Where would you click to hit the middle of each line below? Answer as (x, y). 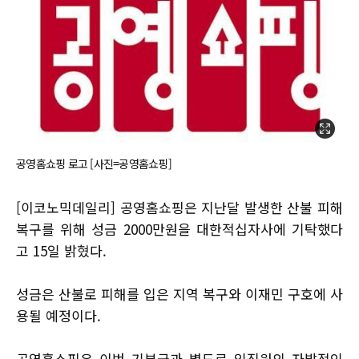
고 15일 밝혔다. (61, 250)
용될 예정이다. (58, 315)
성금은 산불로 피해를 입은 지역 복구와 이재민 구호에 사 (179, 293)
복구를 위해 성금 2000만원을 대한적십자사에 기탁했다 (179, 228)
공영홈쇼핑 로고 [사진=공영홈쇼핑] (94, 163)
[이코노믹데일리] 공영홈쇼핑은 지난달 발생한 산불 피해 (179, 207)
